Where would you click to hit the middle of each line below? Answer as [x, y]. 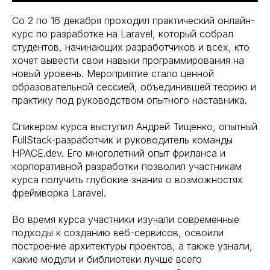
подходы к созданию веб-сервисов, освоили [118, 233]
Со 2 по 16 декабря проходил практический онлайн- [133, 20]
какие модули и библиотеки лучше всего [107, 259]
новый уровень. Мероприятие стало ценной [113, 74]
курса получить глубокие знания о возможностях [127, 180]
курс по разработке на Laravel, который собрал [123, 34]
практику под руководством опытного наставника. [130, 100]
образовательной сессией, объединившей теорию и [134, 87]
